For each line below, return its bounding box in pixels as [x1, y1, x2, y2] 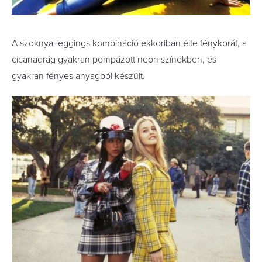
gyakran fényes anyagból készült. [12, 70, 145, 82]
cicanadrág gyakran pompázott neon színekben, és [12, 53, 216, 65]
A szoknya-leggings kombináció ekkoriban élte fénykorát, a [12, 37, 247, 49]
